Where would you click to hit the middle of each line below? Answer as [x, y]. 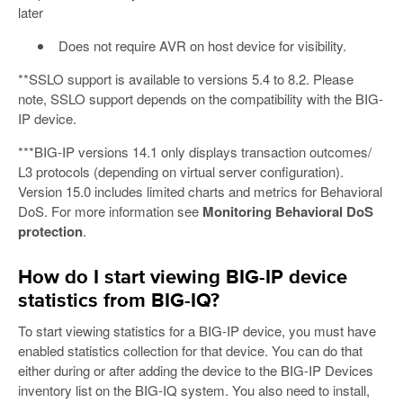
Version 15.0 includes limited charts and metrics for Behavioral [200, 192]
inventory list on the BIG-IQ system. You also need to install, [194, 390]
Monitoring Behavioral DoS [288, 212]
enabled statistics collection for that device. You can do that [190, 351]
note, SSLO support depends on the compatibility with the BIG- [201, 99]
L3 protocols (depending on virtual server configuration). [181, 172]
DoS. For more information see [110, 211]
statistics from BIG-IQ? [119, 302]
